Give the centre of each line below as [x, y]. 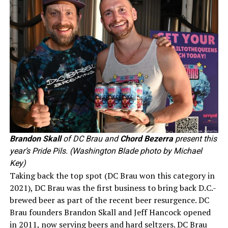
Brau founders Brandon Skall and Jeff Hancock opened [110, 212]
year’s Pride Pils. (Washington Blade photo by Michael [106, 151]
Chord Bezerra [146, 139]
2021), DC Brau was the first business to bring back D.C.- [113, 188]
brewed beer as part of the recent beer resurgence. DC [109, 200]
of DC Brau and [90, 139]
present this [195, 139]
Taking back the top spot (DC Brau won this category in [112, 176]
